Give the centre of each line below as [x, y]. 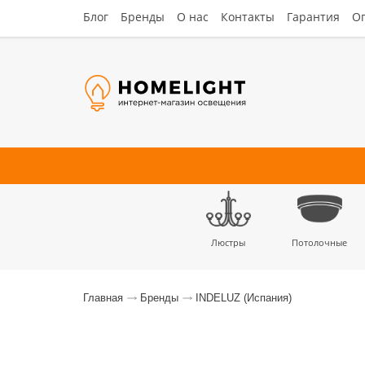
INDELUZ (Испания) [244, 298]
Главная [103, 298]
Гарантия [313, 17]
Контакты [248, 17]
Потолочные [319, 242]
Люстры [228, 242]
